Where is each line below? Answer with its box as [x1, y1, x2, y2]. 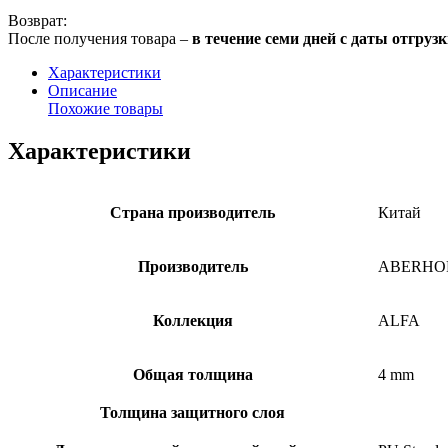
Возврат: [8, 12, 67, 30]
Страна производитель [110, 204, 275, 222]
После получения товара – [8, 30, 192, 48]
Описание [48, 82, 117, 100]
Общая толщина [132, 366, 253, 384]
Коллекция [152, 312, 233, 330]
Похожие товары [48, 100, 163, 118]
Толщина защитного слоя [100, 404, 285, 422]
